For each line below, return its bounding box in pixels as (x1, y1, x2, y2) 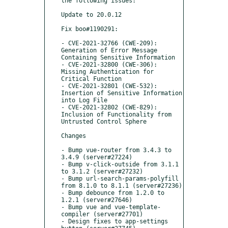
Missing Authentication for (61, 68, 154, 75)
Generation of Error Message (61, 46, 157, 54)
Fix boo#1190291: (61, 25, 118, 33)
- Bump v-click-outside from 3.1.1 (61, 160, 179, 168)
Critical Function (61, 75, 125, 82)
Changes (61, 132, 86, 139)
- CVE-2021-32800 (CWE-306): (61, 61, 157, 68)
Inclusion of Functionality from (61, 110, 172, 118)
